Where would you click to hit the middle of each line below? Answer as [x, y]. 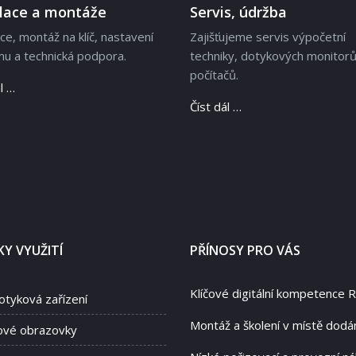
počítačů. [214, 75]
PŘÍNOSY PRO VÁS [245, 251]
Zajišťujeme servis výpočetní [268, 37]
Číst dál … [216, 107]
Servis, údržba [238, 12]
